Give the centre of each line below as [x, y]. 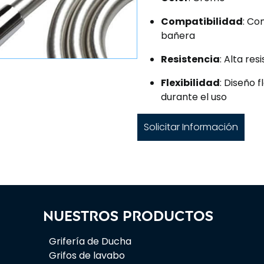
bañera [178, 36]
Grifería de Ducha [90, 241]
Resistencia [190, 59]
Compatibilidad [202, 22]
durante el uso [194, 97]
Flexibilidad [190, 83]
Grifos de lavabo [87, 255]
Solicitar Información [191, 127]
